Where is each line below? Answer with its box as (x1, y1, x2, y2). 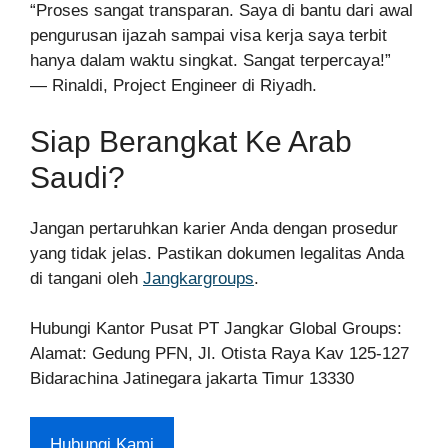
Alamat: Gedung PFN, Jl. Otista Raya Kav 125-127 (30, 344, 409, 364)
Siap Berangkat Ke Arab (30, 124, 352, 158)
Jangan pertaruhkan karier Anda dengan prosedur (30, 218, 398, 238)
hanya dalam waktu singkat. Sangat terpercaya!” (30, 51, 391, 71)
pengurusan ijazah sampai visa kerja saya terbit (30, 26, 387, 46)
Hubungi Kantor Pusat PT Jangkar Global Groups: (30, 319, 402, 339)
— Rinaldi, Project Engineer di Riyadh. (30, 76, 317, 96)
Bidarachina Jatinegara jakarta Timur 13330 (30, 369, 354, 389)
